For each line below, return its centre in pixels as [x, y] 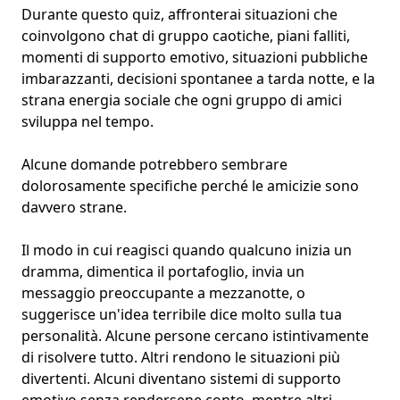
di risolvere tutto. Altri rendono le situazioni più [181, 358]
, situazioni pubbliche [296, 58]
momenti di [62, 58]
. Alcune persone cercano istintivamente [233, 336]
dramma [50, 272]
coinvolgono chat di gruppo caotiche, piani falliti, [186, 36]
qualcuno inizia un [290, 250]
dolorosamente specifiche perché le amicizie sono [190, 186]
